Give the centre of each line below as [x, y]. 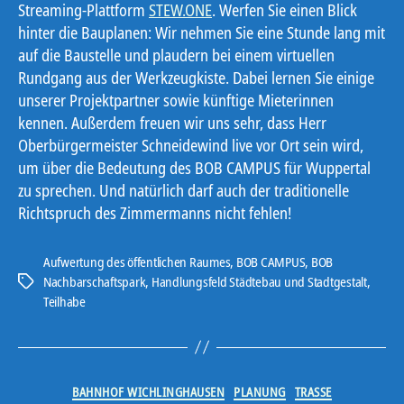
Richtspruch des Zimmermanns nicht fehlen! [155, 212]
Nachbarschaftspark [95, 281]
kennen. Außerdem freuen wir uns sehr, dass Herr [172, 122]
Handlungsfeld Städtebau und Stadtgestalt [259, 281]
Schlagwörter [50, 282]
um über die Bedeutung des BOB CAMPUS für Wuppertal [194, 167]
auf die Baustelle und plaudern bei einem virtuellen [176, 55]
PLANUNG [260, 391]
